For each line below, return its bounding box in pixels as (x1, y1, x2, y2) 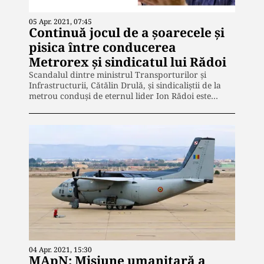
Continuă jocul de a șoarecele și (29, 24, 225, 41)
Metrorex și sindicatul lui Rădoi (29, 53, 226, 70)
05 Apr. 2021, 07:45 (29, 16, 92, 27)
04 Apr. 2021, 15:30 (29, 245, 92, 255)
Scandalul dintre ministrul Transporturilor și (29, 68, 206, 80)
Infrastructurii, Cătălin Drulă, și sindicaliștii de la (29, 79, 221, 91)
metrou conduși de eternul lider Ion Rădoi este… (29, 90, 218, 101)
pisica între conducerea (29, 38, 176, 55)
